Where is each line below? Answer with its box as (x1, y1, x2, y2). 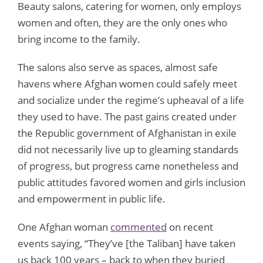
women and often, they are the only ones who (18, 15, 227, 29)
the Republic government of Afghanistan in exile (18, 126, 237, 140)
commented (110, 220, 167, 234)
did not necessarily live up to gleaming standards (18, 142, 238, 156)
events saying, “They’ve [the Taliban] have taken (18, 236, 235, 250)
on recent (167, 220, 213, 234)
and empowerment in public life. (18, 191, 170, 205)
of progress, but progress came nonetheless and (18, 159, 238, 173)
